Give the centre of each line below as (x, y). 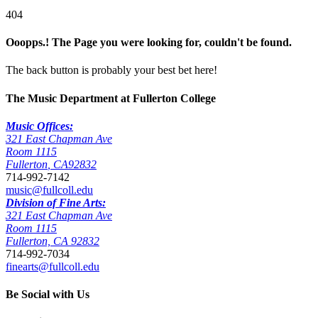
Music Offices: (39, 126)
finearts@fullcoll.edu (53, 266)
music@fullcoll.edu (49, 190)
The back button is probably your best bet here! (111, 70)
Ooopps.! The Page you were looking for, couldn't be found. (149, 43)
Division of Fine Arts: (56, 202)
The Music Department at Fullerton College (111, 98)
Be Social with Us (48, 295)
